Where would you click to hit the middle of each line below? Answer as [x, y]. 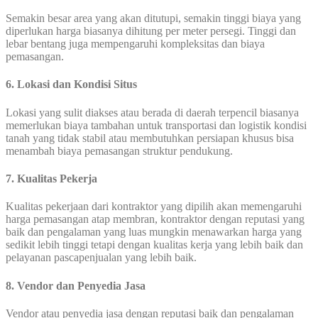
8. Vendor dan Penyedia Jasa [76, 285]
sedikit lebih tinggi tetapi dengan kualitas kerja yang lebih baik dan [154, 245]
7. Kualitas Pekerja [51, 179]
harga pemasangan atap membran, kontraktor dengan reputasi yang [155, 219]
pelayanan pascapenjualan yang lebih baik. [101, 258]
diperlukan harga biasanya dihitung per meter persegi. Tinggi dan [151, 31]
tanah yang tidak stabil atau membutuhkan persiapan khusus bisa [150, 138]
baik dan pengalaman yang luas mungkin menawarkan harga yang [154, 232]
